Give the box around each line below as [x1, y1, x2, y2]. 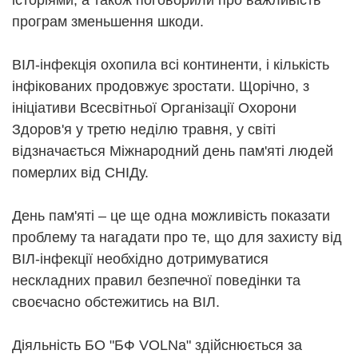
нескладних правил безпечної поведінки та [12, 272, 300, 289]
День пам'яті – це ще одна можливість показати [12, 208, 330, 225]
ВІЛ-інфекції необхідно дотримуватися [12, 251, 268, 268]
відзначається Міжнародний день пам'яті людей [12, 143, 333, 160]
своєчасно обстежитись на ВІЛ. [12, 294, 220, 311]
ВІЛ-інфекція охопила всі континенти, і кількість [12, 57, 329, 74]
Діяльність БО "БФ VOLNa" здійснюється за [12, 337, 302, 354]
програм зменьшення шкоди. [12, 14, 204, 30]
